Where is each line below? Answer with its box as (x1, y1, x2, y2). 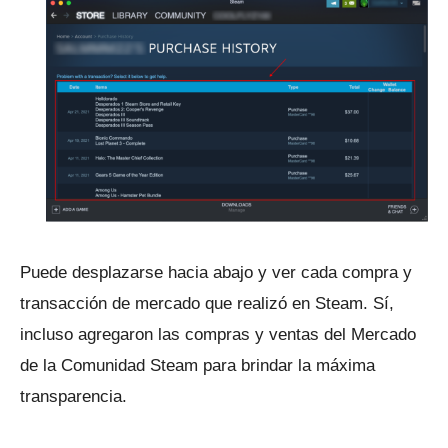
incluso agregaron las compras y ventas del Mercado (20, 325, 416, 345)
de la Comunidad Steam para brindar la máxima (20, 356, 375, 376)
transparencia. (20, 387, 127, 407)
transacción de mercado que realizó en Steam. (20, 294, 373, 314)
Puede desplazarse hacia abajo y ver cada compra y (20, 263, 412, 283)
